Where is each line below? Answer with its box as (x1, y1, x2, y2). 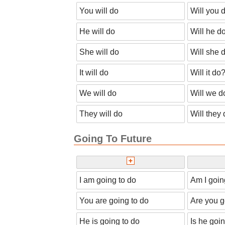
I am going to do (79, 176, 136, 185)
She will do (79, 47, 119, 56)
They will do (79, 109, 123, 118)
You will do (79, 6, 119, 15)
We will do (79, 88, 117, 97)
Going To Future (74, 133, 152, 144)
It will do (79, 68, 108, 77)
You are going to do (79, 196, 149, 205)
